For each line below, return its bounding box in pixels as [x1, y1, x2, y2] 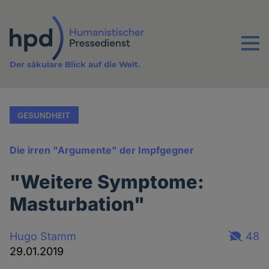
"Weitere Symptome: [10, 171, 205, 193]
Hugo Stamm [10, 229, 77, 243]
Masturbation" [10, 193, 145, 216]
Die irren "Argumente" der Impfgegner [10, 144, 195, 157]
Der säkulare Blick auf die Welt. [10, 59, 141, 70]
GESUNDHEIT [17, 110, 71, 120]
